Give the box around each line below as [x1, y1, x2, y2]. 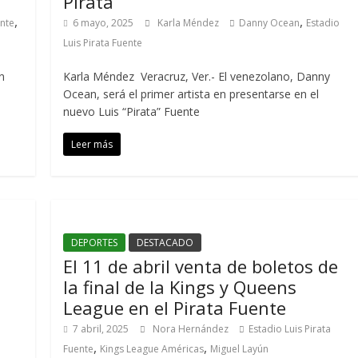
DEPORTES [71, 236, 118, 249]
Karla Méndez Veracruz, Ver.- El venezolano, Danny [63, 69, 331, 84]
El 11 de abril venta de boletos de [63, 254, 339, 278]
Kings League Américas [100, 342, 205, 356]
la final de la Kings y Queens [63, 275, 297, 299]
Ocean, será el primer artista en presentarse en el [63, 86, 320, 101]
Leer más [71, 137, 113, 151]
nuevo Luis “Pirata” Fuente [63, 104, 201, 119]
